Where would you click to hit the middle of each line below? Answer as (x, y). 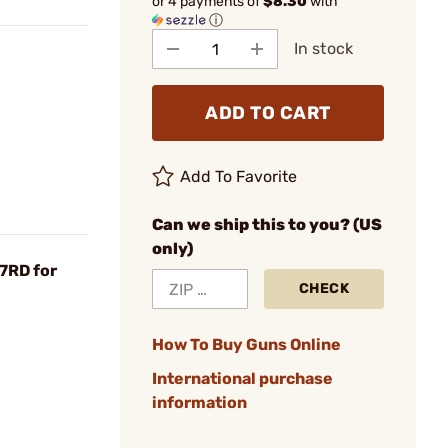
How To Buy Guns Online (246, 344)
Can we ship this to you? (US (267, 224)
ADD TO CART (268, 113)
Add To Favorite (239, 176)
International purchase (242, 378)
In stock (323, 48)
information (199, 402)
